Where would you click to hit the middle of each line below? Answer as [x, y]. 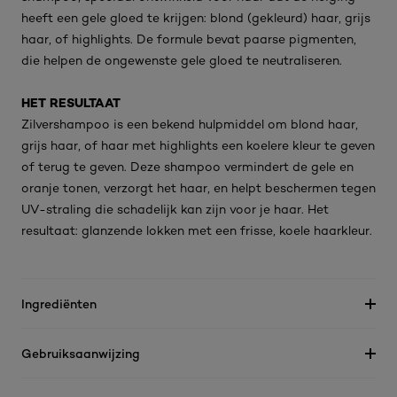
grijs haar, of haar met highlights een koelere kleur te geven [198, 145]
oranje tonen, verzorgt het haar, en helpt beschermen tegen [198, 188]
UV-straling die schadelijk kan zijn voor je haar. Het [175, 209]
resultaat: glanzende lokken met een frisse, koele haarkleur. [197, 230]
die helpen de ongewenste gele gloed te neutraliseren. [182, 60]
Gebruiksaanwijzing [81, 353]
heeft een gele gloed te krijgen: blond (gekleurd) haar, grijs [196, 18]
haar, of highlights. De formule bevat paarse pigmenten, [189, 39]
